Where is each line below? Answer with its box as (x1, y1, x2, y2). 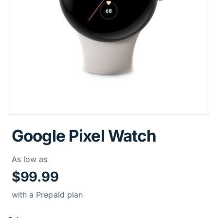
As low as (12, 154, 48, 164)
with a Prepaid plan (12, 189, 83, 200)
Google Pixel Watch (12, 126, 157, 145)
